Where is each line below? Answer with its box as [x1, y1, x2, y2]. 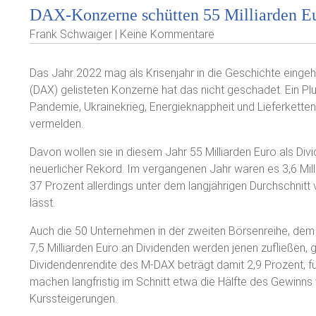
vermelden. [30, 117, 83, 130]
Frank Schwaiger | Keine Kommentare [30, 28, 214, 41]
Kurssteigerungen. [30, 292, 117, 305]
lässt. [30, 196, 55, 209]
